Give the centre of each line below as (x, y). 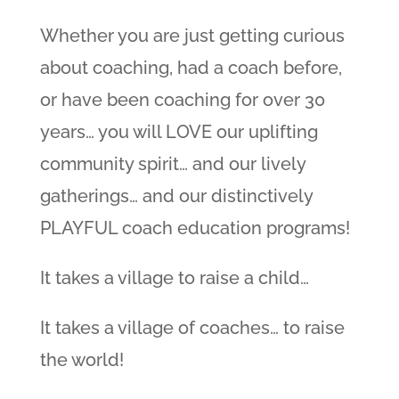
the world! (81, 360)
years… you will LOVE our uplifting (179, 132)
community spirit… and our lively (172, 164)
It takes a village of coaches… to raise (192, 328)
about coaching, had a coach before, (191, 68)
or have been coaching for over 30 (182, 100)
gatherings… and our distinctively (176, 196)
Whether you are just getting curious (192, 36)
